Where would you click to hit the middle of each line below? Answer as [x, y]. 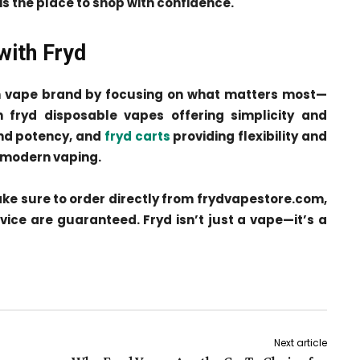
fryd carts [137, 137]
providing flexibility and [248, 137]
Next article [300, 343]
